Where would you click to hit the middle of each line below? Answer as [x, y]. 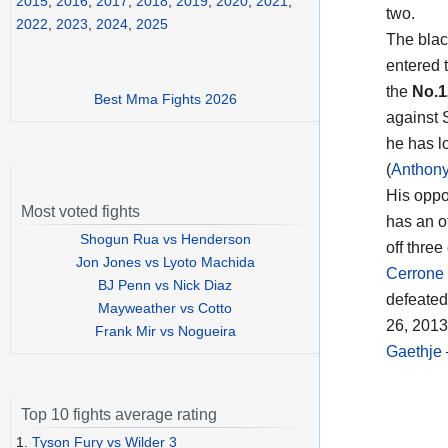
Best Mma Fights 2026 [165, 99]
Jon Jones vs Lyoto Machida [165, 262]
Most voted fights [80, 212]
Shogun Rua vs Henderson [165, 239]
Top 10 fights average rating [119, 415]
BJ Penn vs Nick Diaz [165, 285]
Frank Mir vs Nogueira [165, 331]
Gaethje [414, 351]
